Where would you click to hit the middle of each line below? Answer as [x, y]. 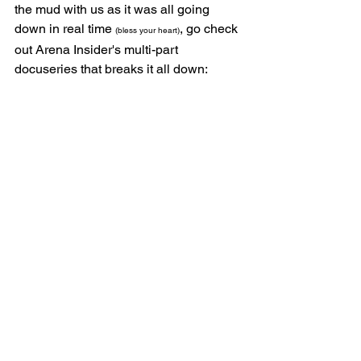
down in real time [65, 28]
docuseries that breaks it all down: [112, 68]
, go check [210, 28]
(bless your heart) [147, 30]
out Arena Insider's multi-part [98, 49]
